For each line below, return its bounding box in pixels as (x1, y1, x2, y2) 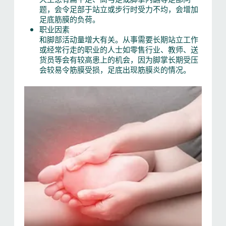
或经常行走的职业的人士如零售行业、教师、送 (39, 44, 198, 55)
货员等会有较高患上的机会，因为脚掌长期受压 (39, 54, 198, 65)
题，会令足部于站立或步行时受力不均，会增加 (39, 4, 198, 15)
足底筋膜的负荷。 (39, 14, 100, 25)
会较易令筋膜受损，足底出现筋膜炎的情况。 (39, 64, 191, 75)
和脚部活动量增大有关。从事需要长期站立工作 (39, 34, 198, 45)
